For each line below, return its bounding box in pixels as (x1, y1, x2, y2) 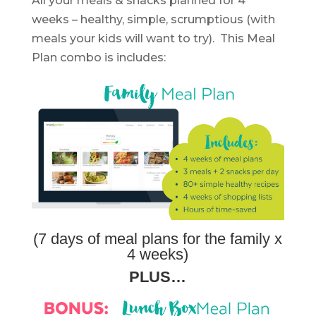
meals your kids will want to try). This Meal (31, 31, 275, 45)
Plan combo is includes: (31, 50, 166, 64)
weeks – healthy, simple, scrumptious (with (31, 12, 275, 26)
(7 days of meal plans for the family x (33, 230, 283, 248)
